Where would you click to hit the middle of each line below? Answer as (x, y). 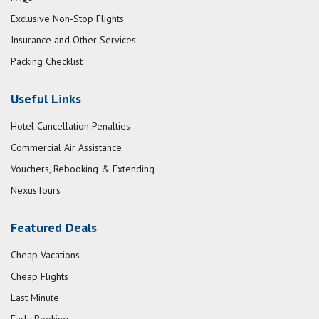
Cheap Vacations (45, 255)
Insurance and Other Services (73, 40)
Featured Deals (54, 228)
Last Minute (35, 298)
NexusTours (36, 190)
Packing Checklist (47, 62)
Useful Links (46, 99)
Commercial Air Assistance (66, 148)
